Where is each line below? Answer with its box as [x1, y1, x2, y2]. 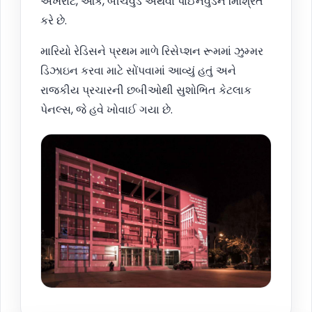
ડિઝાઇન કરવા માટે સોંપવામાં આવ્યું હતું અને [40, 63, 236, 79]
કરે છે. [40, 13, 67, 29]
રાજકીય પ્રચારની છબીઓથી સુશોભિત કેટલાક [40, 82, 251, 99]
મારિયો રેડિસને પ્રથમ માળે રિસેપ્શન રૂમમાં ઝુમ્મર [40, 43, 263, 60]
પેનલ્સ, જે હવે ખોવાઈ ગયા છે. [40, 102, 173, 118]
